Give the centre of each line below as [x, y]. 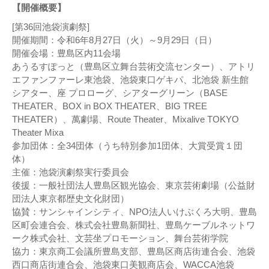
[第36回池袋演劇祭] [51, 26]
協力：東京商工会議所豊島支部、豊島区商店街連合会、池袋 [134, 251]
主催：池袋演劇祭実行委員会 [71, 172]
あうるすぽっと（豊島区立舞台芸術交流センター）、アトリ [134, 66]
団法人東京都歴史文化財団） [71, 198]
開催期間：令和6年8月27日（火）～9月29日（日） [114, 40]
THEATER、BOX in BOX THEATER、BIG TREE [110, 106]
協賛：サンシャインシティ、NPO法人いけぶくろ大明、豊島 [134, 211]
